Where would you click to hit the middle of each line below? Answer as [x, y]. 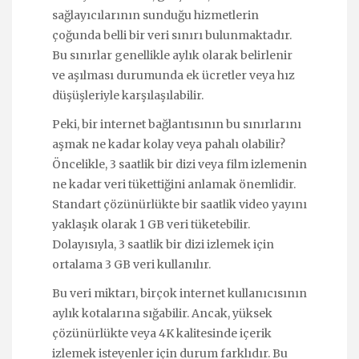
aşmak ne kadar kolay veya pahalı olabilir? [169, 144]
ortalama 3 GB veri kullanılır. [131, 264]
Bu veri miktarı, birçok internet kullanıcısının [179, 293]
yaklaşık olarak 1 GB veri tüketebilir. [151, 224]
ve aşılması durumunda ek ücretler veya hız [173, 75]
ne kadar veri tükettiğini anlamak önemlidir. [174, 184]
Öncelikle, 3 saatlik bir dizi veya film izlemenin [179, 164]
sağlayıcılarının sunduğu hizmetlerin [155, 15]
